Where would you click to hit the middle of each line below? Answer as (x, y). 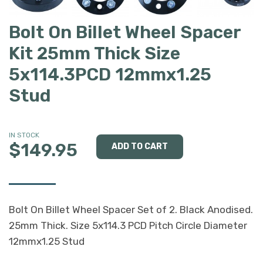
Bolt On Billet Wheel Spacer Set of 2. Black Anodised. (131, 209)
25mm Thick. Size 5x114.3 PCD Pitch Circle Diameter (128, 225)
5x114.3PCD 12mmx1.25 (110, 74)
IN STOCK (24, 135)
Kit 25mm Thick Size (95, 53)
